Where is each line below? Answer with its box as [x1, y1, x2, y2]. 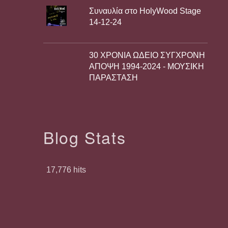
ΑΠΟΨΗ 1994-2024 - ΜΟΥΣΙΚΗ [89, 62, 205, 71]
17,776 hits [46, 165, 87, 174]
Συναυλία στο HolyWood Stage [89, 6, 202, 15]
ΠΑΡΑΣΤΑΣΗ [89, 73, 138, 82]
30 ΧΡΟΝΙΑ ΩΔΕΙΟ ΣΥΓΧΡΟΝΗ [89, 50, 206, 60]
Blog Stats [43, 125, 126, 149]
